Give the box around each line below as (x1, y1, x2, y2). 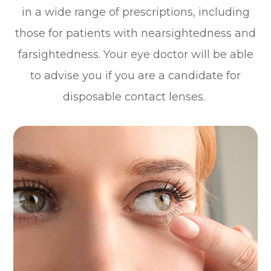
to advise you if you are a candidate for (30, 68, 241, 82)
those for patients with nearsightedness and (15, 26, 256, 40)
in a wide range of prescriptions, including (21, 5, 250, 19)
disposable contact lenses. (63, 90, 208, 103)
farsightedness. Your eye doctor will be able (18, 47, 253, 61)
